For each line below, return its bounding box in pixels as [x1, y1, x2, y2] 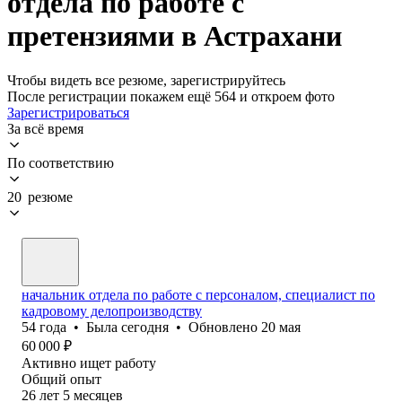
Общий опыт [22, 371, 101, 387]
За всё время [7, 120, 83, 136]
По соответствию [7, 154, 114, 170]
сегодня [121, 319, 169, 335]
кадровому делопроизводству [22, 302, 202, 319]
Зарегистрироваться [7, 104, 129, 120]
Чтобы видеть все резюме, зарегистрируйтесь [7, 72, 285, 88]
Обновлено [188, 319, 261, 335]
